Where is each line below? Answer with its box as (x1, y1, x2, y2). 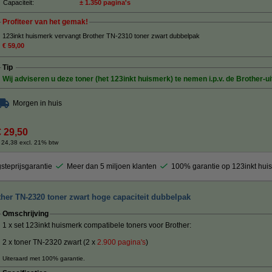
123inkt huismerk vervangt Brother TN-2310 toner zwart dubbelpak (2, 32, 200, 39)
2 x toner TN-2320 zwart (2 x (2, 238, 97, 246)
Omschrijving (2, 209, 49, 218)
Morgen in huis (13, 99, 62, 107)
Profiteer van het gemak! (2, 18, 88, 26)
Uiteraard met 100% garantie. (2, 255, 85, 262)
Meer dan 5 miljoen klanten (67, 162, 157, 171)
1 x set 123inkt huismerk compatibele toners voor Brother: (2, 221, 191, 229)
